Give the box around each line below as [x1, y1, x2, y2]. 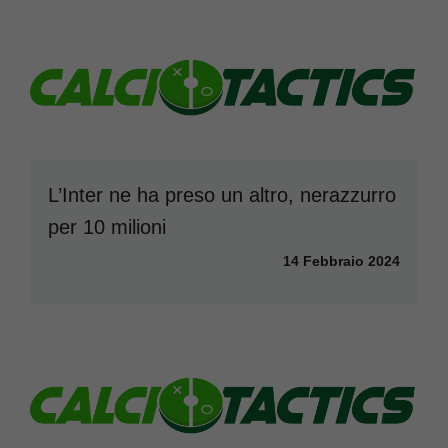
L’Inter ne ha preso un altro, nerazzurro [48, 184, 396, 207]
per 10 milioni [48, 216, 166, 239]
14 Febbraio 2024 [283, 253, 400, 270]
